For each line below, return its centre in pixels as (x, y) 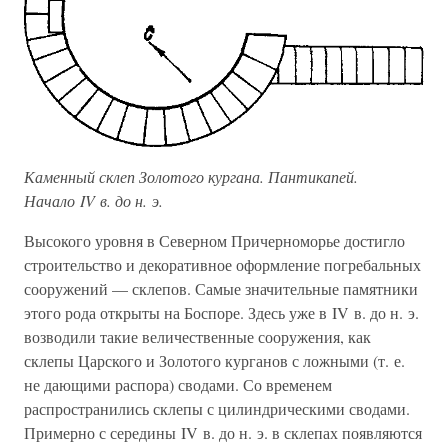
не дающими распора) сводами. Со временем (178, 385)
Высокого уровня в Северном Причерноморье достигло (214, 241)
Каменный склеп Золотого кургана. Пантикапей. (191, 177)
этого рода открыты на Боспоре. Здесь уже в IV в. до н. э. (221, 313)
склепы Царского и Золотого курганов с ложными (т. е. (214, 361)
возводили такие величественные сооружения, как (197, 337)
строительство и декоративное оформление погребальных (222, 265)
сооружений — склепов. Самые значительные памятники (221, 289)
